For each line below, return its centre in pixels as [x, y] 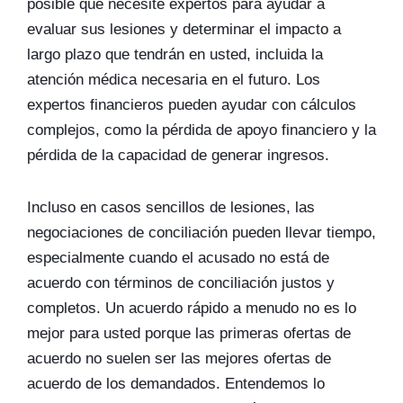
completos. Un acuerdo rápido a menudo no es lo [192, 308]
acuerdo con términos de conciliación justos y [181, 283]
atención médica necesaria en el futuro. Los [174, 80]
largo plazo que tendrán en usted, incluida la [175, 54]
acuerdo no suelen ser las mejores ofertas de [179, 358]
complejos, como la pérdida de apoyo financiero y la [201, 130]
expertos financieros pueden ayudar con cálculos [192, 105]
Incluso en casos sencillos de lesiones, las [171, 207]
